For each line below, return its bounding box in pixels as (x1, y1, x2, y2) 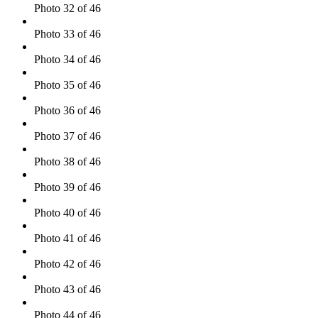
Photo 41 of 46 (34, 232, 101, 245)
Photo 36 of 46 (34, 104, 101, 117)
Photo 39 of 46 (34, 181, 101, 194)
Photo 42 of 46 (34, 258, 101, 270)
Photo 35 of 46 (34, 79, 101, 92)
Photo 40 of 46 (34, 207, 101, 219)
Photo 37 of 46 (34, 130, 101, 143)
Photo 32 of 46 (34, 2, 101, 15)
